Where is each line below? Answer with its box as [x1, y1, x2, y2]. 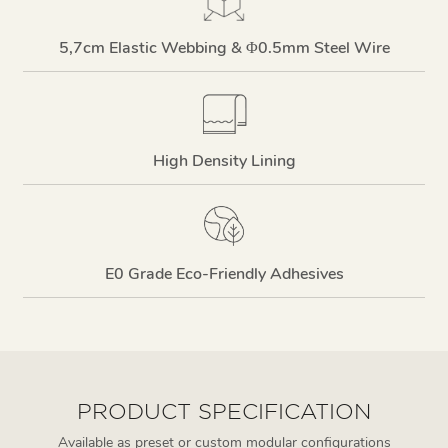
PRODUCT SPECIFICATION [77, 398, 371, 423]
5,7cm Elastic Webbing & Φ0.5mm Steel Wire [58, 36, 390, 59]
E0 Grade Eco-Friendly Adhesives [104, 262, 344, 285]
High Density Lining [152, 149, 296, 172]
